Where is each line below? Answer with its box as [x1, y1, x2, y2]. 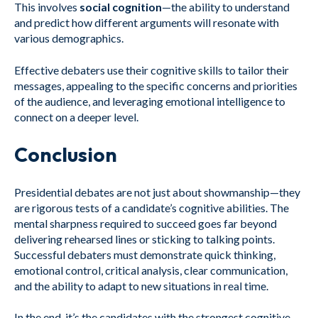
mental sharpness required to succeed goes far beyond [14, 216, 277, 230]
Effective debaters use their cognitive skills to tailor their [14, 62, 289, 77]
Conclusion [14, 142, 117, 168]
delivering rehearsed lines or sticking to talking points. [14, 231, 275, 246]
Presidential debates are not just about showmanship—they [14, 185, 300, 199]
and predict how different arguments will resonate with [14, 16, 279, 30]
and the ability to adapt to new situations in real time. [14, 278, 268, 292]
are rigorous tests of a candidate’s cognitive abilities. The [14, 200, 289, 214]
